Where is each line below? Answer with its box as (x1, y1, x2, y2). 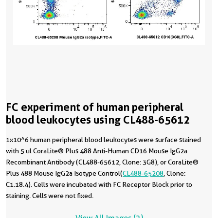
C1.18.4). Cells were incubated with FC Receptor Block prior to (6, 181, 192, 188)
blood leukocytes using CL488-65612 (6, 113, 190, 126)
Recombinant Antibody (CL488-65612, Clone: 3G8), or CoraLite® (6, 158, 199, 166)
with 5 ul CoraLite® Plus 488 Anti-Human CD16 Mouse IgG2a (6, 147, 187, 155)
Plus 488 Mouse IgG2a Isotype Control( (6, 169, 123, 177)
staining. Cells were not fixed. (6, 192, 93, 200)
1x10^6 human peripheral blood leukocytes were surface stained (6, 136, 201, 144)
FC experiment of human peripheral (6, 101, 183, 113)
